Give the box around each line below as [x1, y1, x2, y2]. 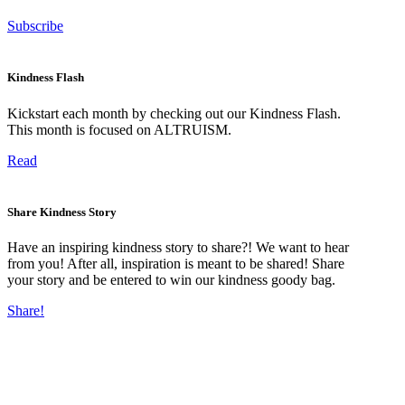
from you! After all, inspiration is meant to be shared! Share [7, 256, 344, 271]
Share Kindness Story [7, 204, 117, 219]
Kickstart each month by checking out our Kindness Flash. [7, 105, 341, 121]
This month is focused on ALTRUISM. [7, 121, 231, 137]
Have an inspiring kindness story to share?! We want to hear [7, 240, 349, 255]
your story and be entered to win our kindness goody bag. [7, 272, 335, 287]
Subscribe [7, 18, 63, 34]
